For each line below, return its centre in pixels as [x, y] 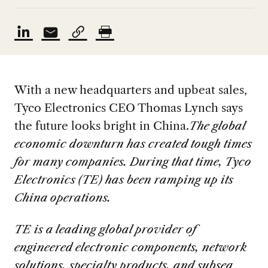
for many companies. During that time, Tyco [133, 162]
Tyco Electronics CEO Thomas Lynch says [128, 108]
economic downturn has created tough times [133, 144]
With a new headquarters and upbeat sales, [130, 90]
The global [217, 126]
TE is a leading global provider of [105, 229]
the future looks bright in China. [101, 126]
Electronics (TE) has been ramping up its [124, 180]
